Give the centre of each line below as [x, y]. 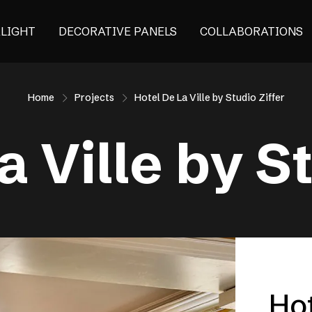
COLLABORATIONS [251, 31]
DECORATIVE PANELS [117, 31]
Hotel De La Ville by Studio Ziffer [209, 97]
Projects [94, 97]
